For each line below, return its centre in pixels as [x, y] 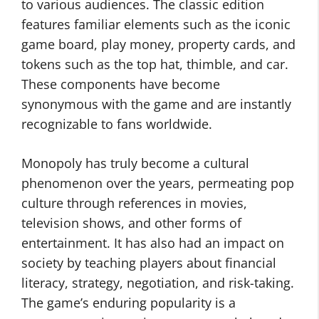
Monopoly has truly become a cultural [135, 163]
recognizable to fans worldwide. [117, 124]
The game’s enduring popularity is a [129, 303]
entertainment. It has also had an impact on [153, 243]
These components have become [121, 84]
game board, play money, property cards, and [158, 44]
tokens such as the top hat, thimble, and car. [155, 64]
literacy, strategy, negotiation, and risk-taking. [158, 283]
